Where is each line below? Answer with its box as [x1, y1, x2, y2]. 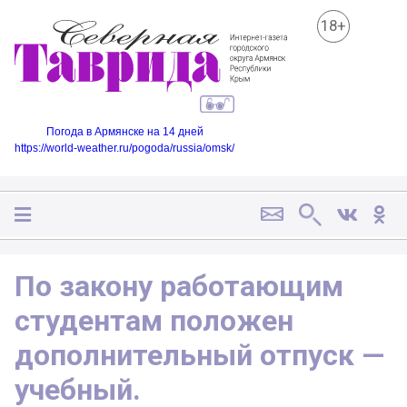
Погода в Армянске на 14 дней [45, 124, 203, 138]
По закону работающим [15, 268, 343, 303]
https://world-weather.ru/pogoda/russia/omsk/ [15, 141, 234, 154]
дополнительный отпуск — [15, 337, 384, 372]
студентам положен [15, 303, 293, 338]
